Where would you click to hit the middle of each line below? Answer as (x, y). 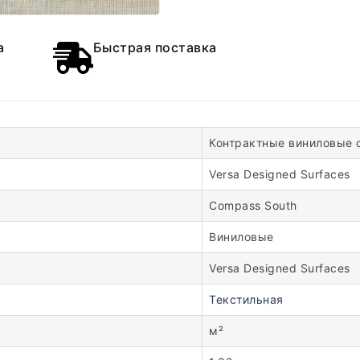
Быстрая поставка (155, 47)
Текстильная (246, 299)
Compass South (253, 205)
